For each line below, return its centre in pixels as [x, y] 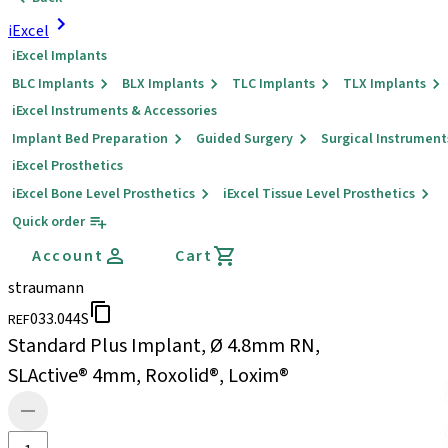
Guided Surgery [244, 139]
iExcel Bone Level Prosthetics [103, 194]
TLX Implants [384, 84]
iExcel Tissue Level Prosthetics [319, 194]
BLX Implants [163, 84]
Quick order [48, 222]
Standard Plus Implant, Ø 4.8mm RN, [164, 346]
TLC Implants [273, 84]
